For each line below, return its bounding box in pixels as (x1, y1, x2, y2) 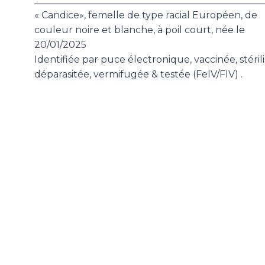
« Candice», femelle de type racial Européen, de (34, 9, 257, 21)
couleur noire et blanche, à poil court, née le (34, 24, 245, 35)
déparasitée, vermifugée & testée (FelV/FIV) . (34, 68, 243, 80)
